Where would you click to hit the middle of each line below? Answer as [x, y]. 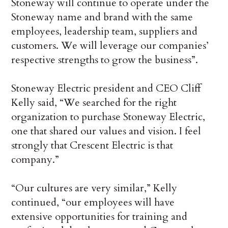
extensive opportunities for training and [99, 217]
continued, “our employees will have [93, 203]
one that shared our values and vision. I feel [106, 131]
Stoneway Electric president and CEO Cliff [106, 89]
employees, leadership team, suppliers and [105, 32]
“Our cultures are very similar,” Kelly [94, 188]
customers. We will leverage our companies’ [110, 46]
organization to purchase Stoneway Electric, [108, 117]
